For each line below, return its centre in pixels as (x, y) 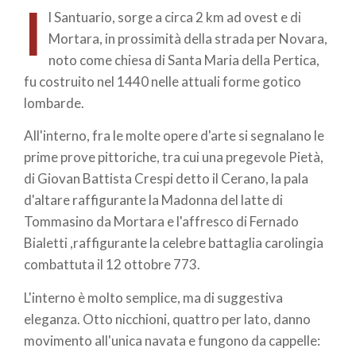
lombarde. (54, 103)
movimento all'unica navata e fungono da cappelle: (172, 340)
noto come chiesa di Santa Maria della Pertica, (184, 60)
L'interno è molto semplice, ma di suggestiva (153, 297)
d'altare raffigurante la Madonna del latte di (153, 200)
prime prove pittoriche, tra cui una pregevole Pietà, (174, 157)
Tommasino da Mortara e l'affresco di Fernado (161, 221)
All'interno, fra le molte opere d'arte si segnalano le (174, 135)
